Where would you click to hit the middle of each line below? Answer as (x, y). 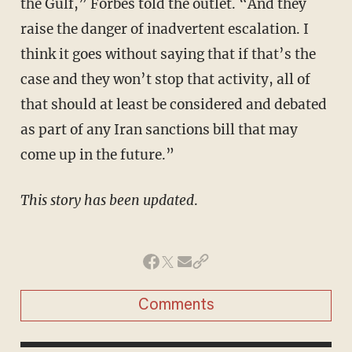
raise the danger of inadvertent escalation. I (164, 29)
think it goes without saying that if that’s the (168, 55)
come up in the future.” (97, 155)
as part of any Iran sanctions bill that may (159, 130)
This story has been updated (107, 201)
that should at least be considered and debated (173, 105)
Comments (176, 306)
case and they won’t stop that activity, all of (165, 80)
